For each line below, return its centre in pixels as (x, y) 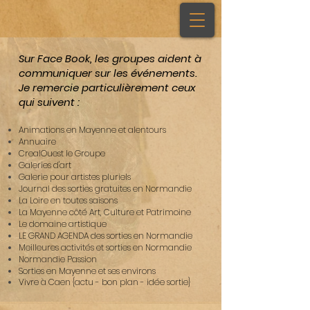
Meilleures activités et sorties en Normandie (105, 247)
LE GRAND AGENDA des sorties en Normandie (106, 236)
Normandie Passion (58, 259)
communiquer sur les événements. (108, 73)
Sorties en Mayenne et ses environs (87, 271)
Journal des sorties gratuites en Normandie (105, 189)
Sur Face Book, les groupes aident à (110, 58)
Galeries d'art (45, 165)
